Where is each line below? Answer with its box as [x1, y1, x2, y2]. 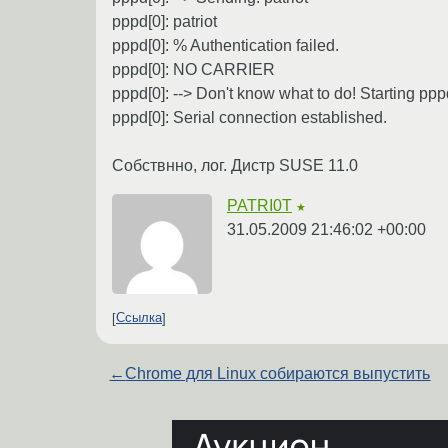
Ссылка [116, 310, 162, 326]
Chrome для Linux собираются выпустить [125, 364, 431, 382]
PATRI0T [227, 196, 292, 214]
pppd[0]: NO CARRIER [112, 60, 275, 78]
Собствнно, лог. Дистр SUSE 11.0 [112, 156, 358, 174]
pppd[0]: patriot [112, 12, 217, 30]
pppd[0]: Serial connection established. [112, 108, 387, 126]
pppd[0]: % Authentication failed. [112, 36, 339, 54]
